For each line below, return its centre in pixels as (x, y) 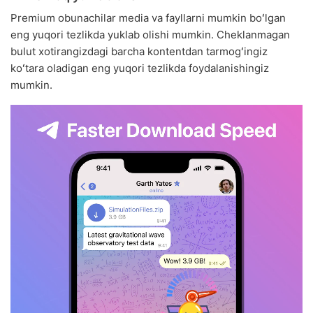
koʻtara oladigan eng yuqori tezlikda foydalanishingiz (140, 68)
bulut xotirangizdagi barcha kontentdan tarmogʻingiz (139, 52)
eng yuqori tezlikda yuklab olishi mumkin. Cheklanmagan (150, 35)
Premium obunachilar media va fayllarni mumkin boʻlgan (148, 18)
